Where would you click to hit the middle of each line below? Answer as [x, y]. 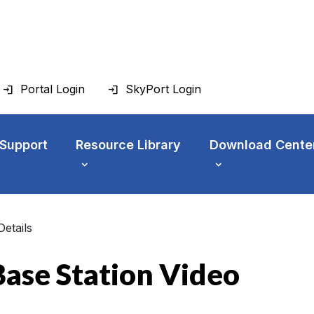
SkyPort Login [163, 89]
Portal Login [53, 89]
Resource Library [129, 145]
